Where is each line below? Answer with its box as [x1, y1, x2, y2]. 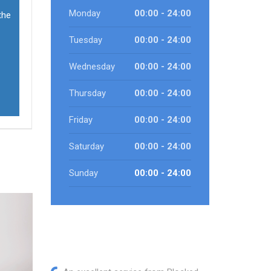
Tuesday [68, 34, 102, 45]
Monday [68, 8, 100, 19]
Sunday [68, 168, 98, 178]
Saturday [68, 141, 104, 152]
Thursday [68, 88, 106, 99]
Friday [68, 114, 93, 125]
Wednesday [68, 61, 115, 72]
